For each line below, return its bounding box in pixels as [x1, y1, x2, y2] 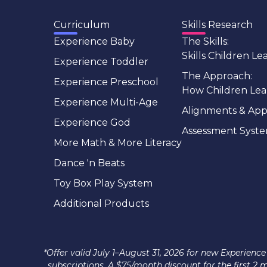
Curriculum [54, 19, 110, 30]
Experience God [54, 117, 131, 128]
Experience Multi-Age [54, 97, 158, 108]
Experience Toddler [54, 56, 148, 67]
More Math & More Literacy [54, 137, 182, 148]
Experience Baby [54, 36, 135, 47]
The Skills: [182, 36, 229, 47]
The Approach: [182, 70, 252, 82]
